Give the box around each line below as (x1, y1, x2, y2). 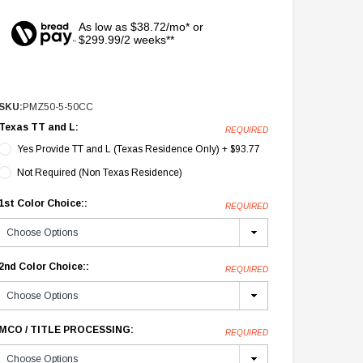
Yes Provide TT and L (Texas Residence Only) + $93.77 (17, 143, 261, 156)
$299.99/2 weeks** (78, 33, 174, 47)
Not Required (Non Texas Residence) (17, 167, 183, 179)
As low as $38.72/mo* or (78, 20, 203, 34)
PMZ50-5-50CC (23, 101, 94, 113)
